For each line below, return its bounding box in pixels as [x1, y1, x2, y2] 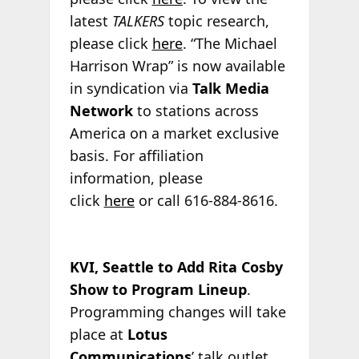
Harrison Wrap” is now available [69, 55, 285, 75]
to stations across [132, 100, 259, 120]
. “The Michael [182, 33, 277, 53]
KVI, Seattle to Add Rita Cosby [69, 256, 283, 276]
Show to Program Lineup [69, 279, 247, 299]
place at [69, 324, 127, 344]
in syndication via [69, 78, 192, 98]
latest [69, 10, 112, 30]
